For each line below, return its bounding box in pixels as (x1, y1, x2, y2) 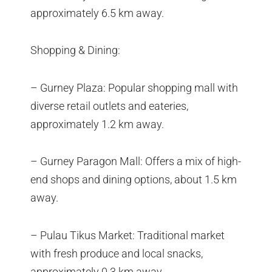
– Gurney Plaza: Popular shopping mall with (30, 81, 238, 94)
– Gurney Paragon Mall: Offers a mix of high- (30, 155, 241, 168)
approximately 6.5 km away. (30, 6, 164, 19)
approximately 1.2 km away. (30, 117, 164, 131)
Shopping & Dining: (30, 44, 120, 57)
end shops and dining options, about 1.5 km (30, 173, 237, 186)
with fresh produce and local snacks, (30, 246, 203, 260)
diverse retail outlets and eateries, (30, 99, 188, 112)
